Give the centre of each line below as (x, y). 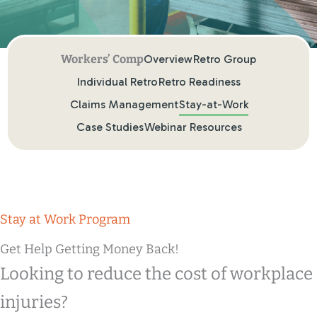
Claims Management (124, 104)
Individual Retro (117, 82)
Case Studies (110, 127)
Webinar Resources (193, 127)
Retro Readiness (200, 82)
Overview (168, 59)
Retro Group (225, 59)
